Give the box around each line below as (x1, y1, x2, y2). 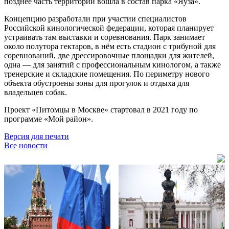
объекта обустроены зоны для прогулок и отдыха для (4, 78, 189, 87)
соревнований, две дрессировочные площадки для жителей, (4, 51, 214, 60)
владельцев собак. (4, 87, 67, 97)
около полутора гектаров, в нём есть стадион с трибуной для (4, 41, 216, 51)
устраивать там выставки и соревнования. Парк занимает (4, 32, 205, 41)
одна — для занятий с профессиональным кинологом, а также (4, 60, 221, 69)
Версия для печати (4, 131, 69, 141)
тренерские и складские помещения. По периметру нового (4, 69, 210, 78)
